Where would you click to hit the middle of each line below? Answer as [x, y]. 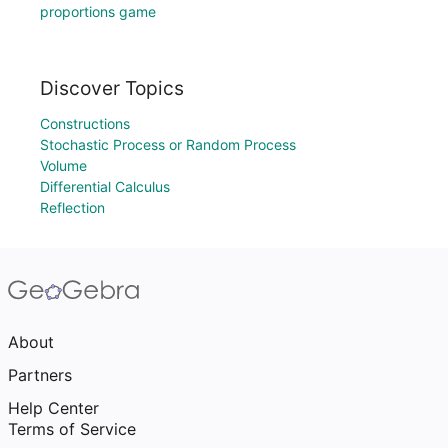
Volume [63, 165]
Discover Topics [112, 88]
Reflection [72, 207]
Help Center [53, 408]
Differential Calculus [105, 186]
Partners [40, 375]
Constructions [85, 123]
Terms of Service [72, 429]
